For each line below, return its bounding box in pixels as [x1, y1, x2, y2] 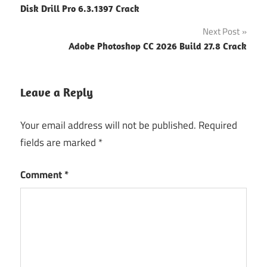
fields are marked [20, 134, 98, 150]
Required [198, 117, 237, 133]
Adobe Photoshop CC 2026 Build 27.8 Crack [69, 40, 247, 52]
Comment [20, 167, 64, 183]
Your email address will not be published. [20, 117, 196, 133]
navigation [20, 8, 95, 34]
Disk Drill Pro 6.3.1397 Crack [20, 2, 139, 15]
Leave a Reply [20, 85, 93, 100]
